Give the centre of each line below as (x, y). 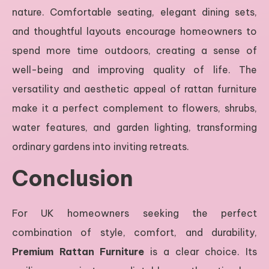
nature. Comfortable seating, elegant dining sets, (134, 12)
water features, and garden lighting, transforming (134, 127)
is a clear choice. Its (201, 251)
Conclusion (73, 178)
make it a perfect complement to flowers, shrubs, (134, 108)
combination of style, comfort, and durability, (134, 232)
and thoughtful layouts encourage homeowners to (134, 31)
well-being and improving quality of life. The (134, 69)
